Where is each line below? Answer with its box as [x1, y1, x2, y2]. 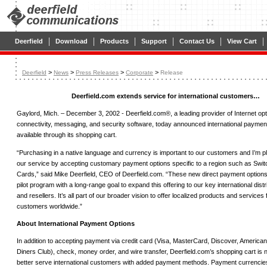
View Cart [227, 38, 257, 45]
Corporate [126, 69, 153, 76]
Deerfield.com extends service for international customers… [72, 92, 260, 100]
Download [55, 38, 88, 45]
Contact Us [179, 38, 215, 45]
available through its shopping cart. [17, 131, 117, 139]
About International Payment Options [17, 219, 135, 227]
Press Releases [76, 69, 119, 76]
